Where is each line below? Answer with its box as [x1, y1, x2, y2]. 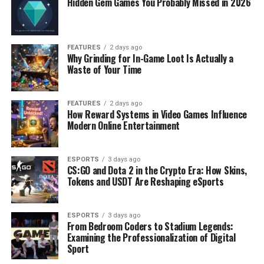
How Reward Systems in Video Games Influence [67, 107, 247, 121]
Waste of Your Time [67, 62, 141, 77]
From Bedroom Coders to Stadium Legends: [67, 219, 234, 233]
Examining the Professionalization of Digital [67, 230, 236, 245]
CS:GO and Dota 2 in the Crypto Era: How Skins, [67, 163, 247, 177]
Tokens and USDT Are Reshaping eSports [67, 174, 224, 189]
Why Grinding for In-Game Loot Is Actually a [67, 51, 233, 65]
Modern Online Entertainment [67, 118, 180, 133]
